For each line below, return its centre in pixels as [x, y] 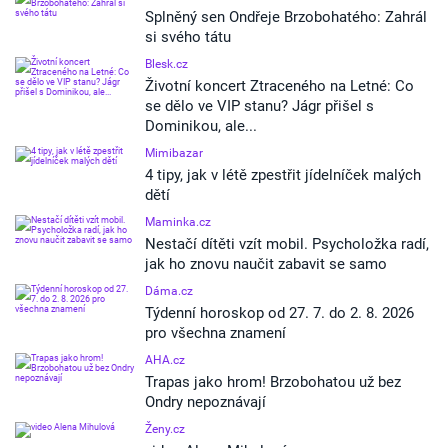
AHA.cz [165, 360]
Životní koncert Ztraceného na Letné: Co [279, 86]
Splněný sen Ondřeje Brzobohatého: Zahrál [286, 17]
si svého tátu [188, 37]
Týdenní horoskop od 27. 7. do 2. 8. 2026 [279, 313]
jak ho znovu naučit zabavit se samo [266, 264]
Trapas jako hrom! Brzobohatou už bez [273, 382]
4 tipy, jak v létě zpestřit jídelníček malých [283, 175]
